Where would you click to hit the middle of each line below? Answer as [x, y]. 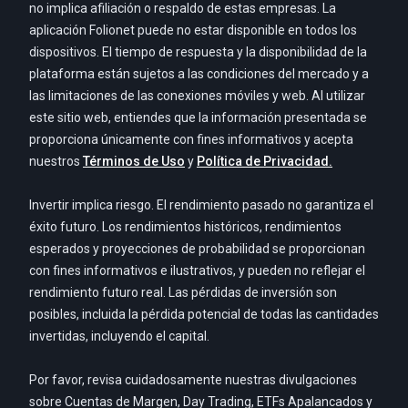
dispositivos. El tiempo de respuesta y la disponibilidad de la [198, 52]
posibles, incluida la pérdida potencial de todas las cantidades [204, 315]
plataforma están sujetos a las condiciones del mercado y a [199, 74]
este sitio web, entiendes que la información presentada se [198, 118]
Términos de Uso [134, 162]
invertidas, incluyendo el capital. [119, 337]
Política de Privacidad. [265, 162]
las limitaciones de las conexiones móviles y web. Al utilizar [197, 96]
